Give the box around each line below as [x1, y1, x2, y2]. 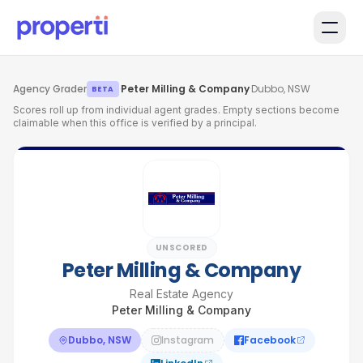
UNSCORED [155, 241, 208, 254]
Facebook [243, 333, 296, 347]
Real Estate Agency [130, 287, 233, 301]
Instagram [160, 333, 214, 347]
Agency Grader [13, 82, 87, 96]
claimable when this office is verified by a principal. [13, 117, 257, 129]
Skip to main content [12, 6, 145, 25]
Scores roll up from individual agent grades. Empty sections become [13, 104, 340, 116]
